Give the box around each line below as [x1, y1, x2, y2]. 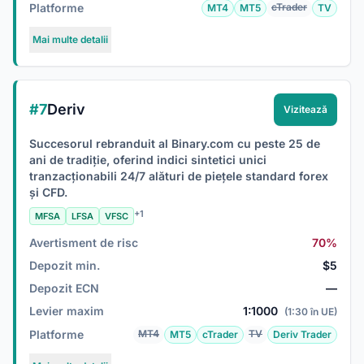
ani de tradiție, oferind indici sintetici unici [29, 153, 266, 167]
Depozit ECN [29, 281, 99, 295]
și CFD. [29, 185, 67, 199]
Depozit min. [29, 258, 100, 272]
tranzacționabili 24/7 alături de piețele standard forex [29, 169, 328, 183]
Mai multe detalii [32, 33, 108, 45]
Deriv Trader [273, 328, 331, 340]
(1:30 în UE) [284, 305, 337, 318]
